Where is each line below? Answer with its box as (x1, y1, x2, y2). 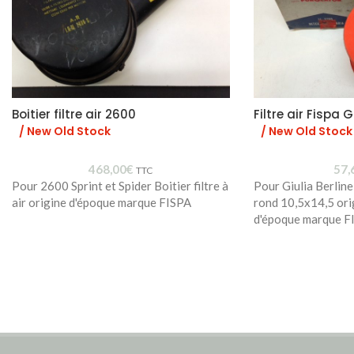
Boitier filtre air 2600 (12, 105, 136, 122)
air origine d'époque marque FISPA (12, 194, 191, 209)
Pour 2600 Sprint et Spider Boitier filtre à (12, 178, 228, 193)
